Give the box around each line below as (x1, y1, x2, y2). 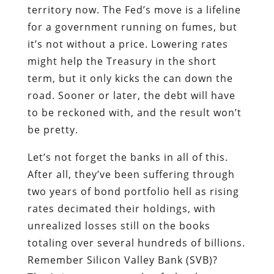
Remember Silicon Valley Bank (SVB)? (27, 253, 218, 267)
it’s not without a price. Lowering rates (27, 37, 228, 51)
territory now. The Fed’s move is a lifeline (27, 2, 241, 17)
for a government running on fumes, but (27, 20, 237, 34)
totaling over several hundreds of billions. (27, 235, 245, 250)
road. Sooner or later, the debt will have (27, 88, 235, 102)
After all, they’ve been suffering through (27, 167, 235, 181)
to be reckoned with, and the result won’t (27, 105, 242, 119)
